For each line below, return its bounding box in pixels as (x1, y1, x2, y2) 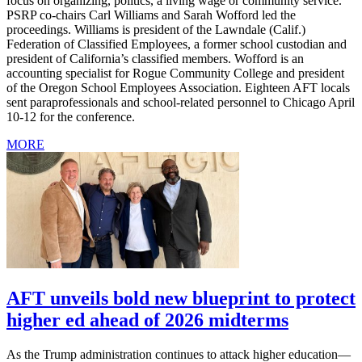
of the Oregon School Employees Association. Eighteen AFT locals (6, 81, 350, 95)
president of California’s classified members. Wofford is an (6, 52, 304, 66)
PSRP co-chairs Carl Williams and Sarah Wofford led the (6, 8, 296, 23)
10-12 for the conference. (6, 110, 135, 124)
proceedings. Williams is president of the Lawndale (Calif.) (6, 23, 305, 37)
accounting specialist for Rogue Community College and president (6, 66, 344, 81)
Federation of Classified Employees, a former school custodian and (6, 37, 347, 52)
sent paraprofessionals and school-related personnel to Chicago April (6, 95, 355, 110)
